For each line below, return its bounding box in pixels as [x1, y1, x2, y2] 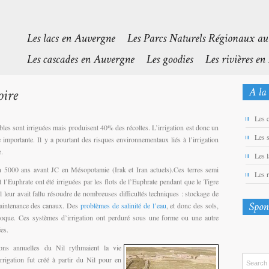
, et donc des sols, [166, 200, 219, 210]
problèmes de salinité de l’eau [80, 200, 166, 210]
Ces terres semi [174, 164, 219, 174]
